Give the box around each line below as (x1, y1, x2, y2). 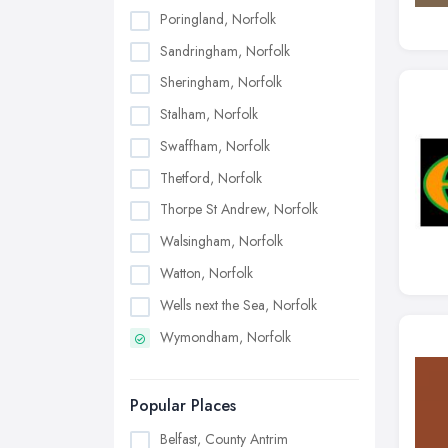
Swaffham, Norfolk (160, 135, 270, 156)
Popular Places (130, 394, 236, 418)
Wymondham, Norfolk (160, 326, 291, 347)
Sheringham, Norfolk (160, 72, 282, 93)
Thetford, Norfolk (160, 167, 262, 188)
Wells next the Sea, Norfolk (160, 294, 317, 315)
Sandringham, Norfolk (160, 40, 290, 61)
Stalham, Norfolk (160, 104, 258, 125)
